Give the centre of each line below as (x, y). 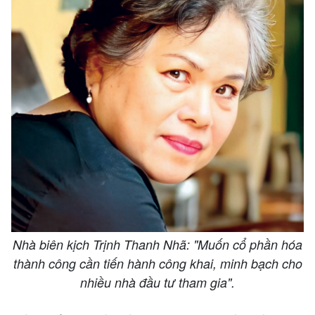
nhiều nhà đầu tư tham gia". (157, 282)
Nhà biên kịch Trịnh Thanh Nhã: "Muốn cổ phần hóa (157, 244)
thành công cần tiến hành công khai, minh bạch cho (157, 263)
